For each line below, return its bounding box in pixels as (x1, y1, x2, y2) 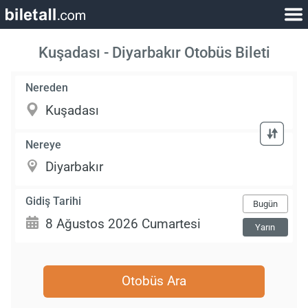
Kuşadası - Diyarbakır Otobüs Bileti (38, 43, 270, 62)
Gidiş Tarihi (25, 194, 82, 208)
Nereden (25, 81, 69, 95)
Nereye (25, 137, 62, 151)
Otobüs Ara (122, 273, 186, 289)
